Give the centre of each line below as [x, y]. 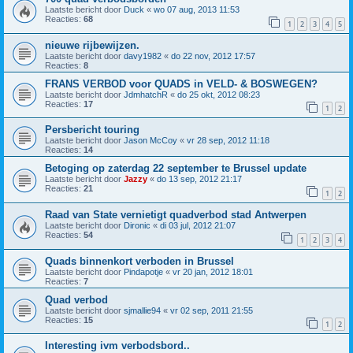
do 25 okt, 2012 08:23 [219, 94]
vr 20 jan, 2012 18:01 [213, 271]
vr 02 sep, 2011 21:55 [212, 310]
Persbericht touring [92, 130]
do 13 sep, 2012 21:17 [199, 179]
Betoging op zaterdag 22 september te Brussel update [176, 169]
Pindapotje [143, 271]
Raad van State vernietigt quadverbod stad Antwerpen [176, 214]
